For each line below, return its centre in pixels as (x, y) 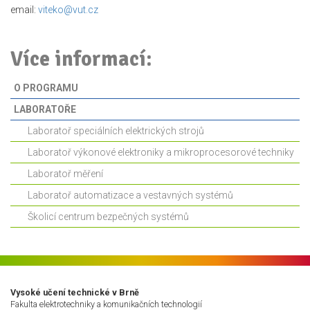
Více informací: (81, 60)
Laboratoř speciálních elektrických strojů (116, 131)
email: (24, 10)
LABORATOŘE (45, 110)
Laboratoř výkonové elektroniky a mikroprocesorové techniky (161, 153)
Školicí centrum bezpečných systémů (108, 217)
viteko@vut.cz (68, 10)
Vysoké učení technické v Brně (75, 293)
